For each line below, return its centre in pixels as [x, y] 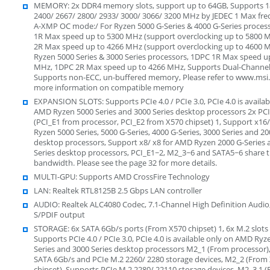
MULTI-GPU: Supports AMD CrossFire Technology [121, 176]
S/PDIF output [59, 214]
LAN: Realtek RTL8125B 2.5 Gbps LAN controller [118, 190]
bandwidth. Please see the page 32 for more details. [125, 162]
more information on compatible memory [108, 87]
